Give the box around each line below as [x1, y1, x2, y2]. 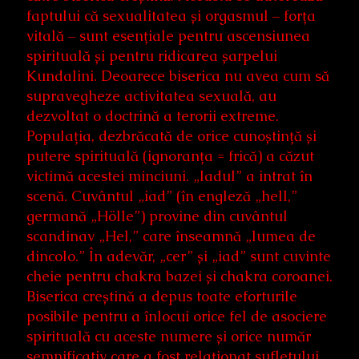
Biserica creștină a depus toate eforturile [26, 287, 297, 306]
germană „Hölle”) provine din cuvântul [26, 207, 288, 226]
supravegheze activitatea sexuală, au [26, 87, 276, 106]
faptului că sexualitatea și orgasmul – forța [26, 6, 316, 26]
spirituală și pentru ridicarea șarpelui [26, 46, 277, 66]
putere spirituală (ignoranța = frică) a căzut [26, 147, 314, 166]
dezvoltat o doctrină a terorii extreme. [26, 107, 279, 126]
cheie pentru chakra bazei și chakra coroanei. [26, 267, 333, 286]
